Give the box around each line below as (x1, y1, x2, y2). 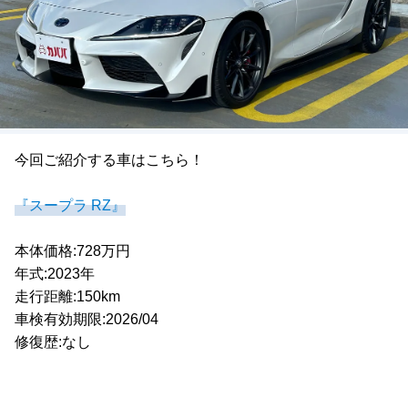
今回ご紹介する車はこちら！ (15, 152, 204, 168)
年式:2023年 (15, 266, 109, 282)
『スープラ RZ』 (15, 198, 126, 214)
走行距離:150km (15, 289, 135, 305)
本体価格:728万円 (15, 243, 145, 260)
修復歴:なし (15, 334, 91, 351)
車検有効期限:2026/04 (15, 311, 173, 328)
